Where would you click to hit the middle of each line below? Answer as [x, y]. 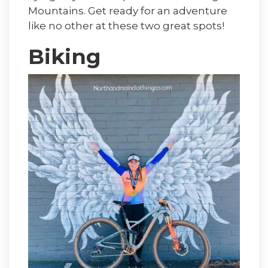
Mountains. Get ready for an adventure [128, 10]
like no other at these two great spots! [127, 25]
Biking [65, 56]
